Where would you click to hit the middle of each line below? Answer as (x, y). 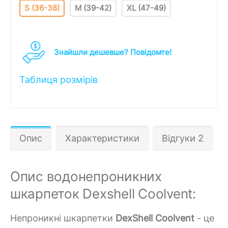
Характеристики (102, 138)
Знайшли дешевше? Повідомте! (113, 52)
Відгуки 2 (183, 138)
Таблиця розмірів (59, 79)
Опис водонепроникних (86, 176)
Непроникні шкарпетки (63, 218)
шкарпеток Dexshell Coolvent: (103, 193)
